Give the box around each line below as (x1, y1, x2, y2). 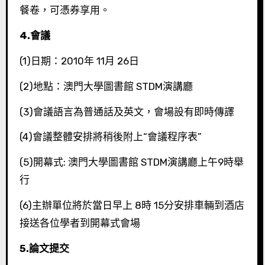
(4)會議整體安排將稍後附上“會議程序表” (19, 131, 202, 143)
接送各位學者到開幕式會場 (19, 216, 140, 229)
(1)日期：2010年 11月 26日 (19, 54, 139, 67)
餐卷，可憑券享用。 (19, 4, 110, 17)
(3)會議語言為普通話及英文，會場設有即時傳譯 (19, 105, 234, 118)
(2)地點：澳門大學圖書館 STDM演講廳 (19, 80, 193, 92)
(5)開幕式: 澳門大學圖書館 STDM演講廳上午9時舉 (19, 156, 244, 169)
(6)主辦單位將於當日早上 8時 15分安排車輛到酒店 (19, 199, 244, 211)
